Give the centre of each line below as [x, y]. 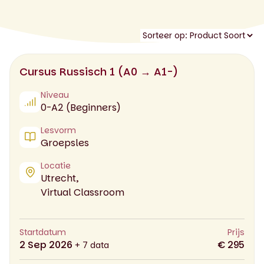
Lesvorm [58, 130]
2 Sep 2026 [47, 245]
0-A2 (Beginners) [81, 107]
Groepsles [65, 143]
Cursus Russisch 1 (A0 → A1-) [99, 71]
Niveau [55, 95]
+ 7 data [92, 245]
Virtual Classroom [82, 192]
